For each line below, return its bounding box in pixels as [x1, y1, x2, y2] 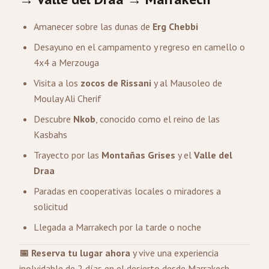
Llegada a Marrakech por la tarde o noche [34, 221, 201, 233]
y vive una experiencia [130, 247, 219, 259]
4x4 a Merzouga [34, 56, 99, 68]
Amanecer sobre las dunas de [34, 20, 153, 32]
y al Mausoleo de [151, 77, 222, 89]
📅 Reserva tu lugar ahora [19, 247, 130, 259]
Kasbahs [34, 128, 67, 141]
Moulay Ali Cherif [34, 92, 101, 104]
